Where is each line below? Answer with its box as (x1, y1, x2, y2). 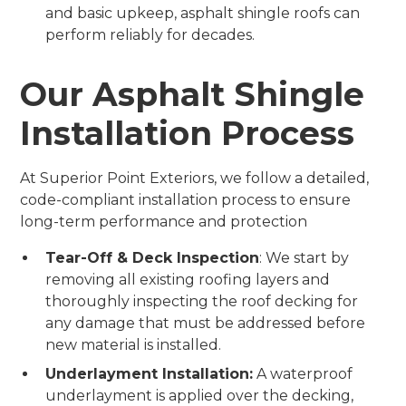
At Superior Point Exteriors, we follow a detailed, (20, 169, 370, 187)
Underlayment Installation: (45, 365, 254, 382)
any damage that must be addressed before (45, 314, 366, 332)
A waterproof (253, 365, 353, 382)
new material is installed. (45, 336, 222, 353)
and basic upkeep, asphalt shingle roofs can (45, 5, 361, 22)
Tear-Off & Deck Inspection (45, 249, 260, 266)
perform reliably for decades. (45, 26, 256, 43)
